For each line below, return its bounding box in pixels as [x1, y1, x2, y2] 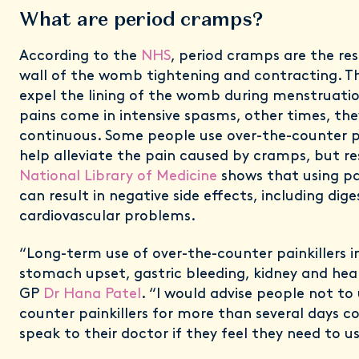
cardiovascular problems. [19, 209, 200, 224]
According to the [19, 49, 141, 64]
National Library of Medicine [19, 169, 217, 184]
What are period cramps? [19, 6, 263, 31]
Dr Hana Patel [43, 287, 141, 302]
